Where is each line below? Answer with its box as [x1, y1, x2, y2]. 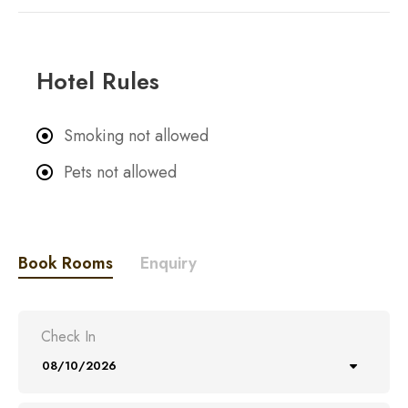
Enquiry [140, 250, 197, 275]
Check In [41, 325, 96, 347]
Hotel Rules [36, 64, 159, 97]
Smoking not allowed [64, 123, 209, 148]
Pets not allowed [64, 159, 177, 184]
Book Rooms [18, 250, 113, 275]
